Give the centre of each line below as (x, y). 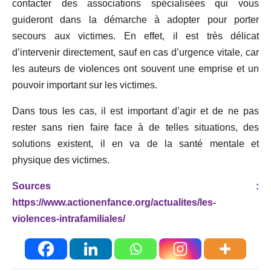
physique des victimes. (61, 160)
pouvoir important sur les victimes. (86, 85)
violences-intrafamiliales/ (69, 218)
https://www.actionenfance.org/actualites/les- (114, 202)
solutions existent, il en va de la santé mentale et (135, 143)
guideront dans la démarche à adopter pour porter (135, 19)
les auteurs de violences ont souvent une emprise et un (135, 68)
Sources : (135, 186)
